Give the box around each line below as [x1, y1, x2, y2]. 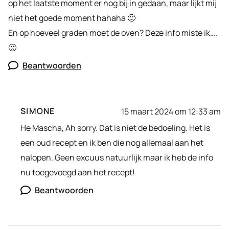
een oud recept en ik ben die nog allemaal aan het [20, 137, 203, 149]
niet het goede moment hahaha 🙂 [8, 12, 135, 24]
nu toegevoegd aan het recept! [20, 167, 135, 178]
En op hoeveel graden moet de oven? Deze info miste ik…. [8, 27, 217, 39]
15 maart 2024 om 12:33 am [121, 105, 221, 117]
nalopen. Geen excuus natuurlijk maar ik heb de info [20, 152, 213, 164]
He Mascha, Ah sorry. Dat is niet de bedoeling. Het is [20, 122, 210, 134]
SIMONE [20, 105, 55, 117]
